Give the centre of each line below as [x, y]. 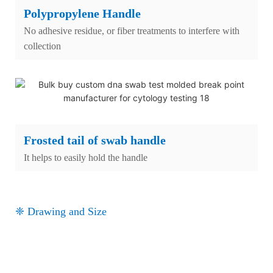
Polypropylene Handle [82, 13]
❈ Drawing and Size [61, 211]
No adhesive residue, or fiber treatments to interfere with [132, 30]
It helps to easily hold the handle [86, 157]
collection [42, 46]
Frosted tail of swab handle [95, 140]
